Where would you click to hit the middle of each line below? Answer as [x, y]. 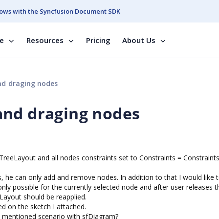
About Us [139, 40]
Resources [45, 40]
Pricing [98, 40]
